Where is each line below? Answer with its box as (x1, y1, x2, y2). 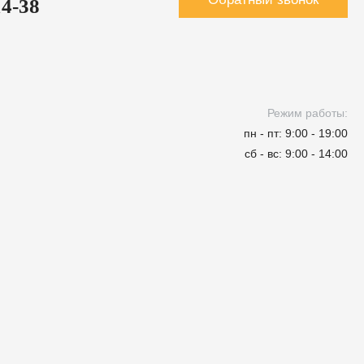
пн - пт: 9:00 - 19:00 (244, 127, 348, 141)
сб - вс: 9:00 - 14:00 (245, 147, 348, 161)
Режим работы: (267, 106, 348, 120)
